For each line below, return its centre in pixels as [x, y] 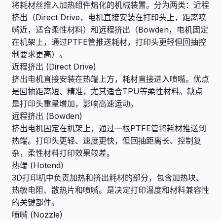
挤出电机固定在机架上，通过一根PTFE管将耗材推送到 [109, 128]
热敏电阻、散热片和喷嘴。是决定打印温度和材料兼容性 [110, 190]
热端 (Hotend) [38, 165]
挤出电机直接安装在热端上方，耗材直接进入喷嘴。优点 [110, 79]
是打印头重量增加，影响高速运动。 [75, 104]
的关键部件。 [36, 202]
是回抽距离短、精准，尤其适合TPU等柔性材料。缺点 [107, 91]
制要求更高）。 [39, 54]
